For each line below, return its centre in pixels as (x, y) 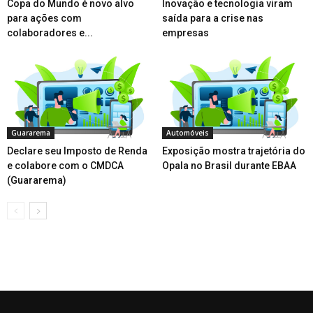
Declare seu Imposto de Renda (77, 151)
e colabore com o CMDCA (65, 165)
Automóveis (187, 132)
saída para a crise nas (212, 18)
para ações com (44, 18)
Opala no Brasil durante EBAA (229, 165)
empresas (185, 32)
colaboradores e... (50, 32)
